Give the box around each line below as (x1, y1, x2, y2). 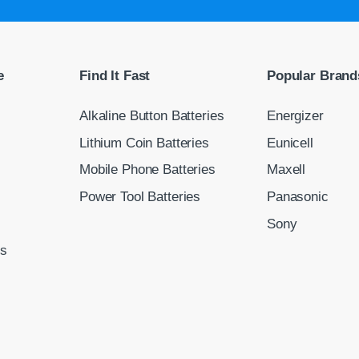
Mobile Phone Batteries (79, 162, 216, 178)
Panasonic (267, 189, 329, 205)
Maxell (267, 162, 306, 178)
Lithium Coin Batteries (79, 135, 209, 151)
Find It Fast (79, 68, 151, 84)
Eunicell (267, 135, 313, 151)
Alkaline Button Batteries (79, 108, 224, 124)
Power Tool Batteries (79, 189, 201, 205)
